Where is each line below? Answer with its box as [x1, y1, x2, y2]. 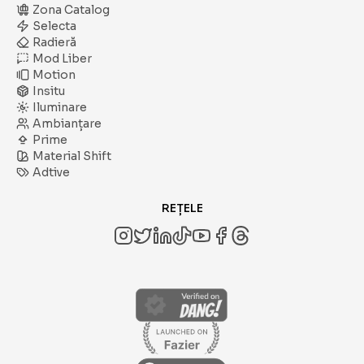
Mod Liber [32, 51, 92, 66]
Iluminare [32, 100, 87, 115]
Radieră [32, 35, 76, 50]
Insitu [32, 84, 65, 98]
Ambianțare [32, 116, 102, 131]
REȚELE [161, 201, 203, 215]
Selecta [32, 19, 76, 33]
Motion [32, 67, 76, 82]
